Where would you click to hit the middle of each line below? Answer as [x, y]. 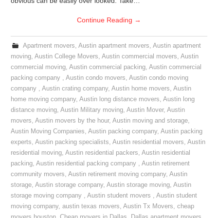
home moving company [44, 99]
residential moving [36, 153]
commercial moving [38, 67]
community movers [38, 174]
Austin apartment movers [114, 46]
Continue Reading [106, 20]
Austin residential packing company [87, 163]
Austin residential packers [102, 153]
